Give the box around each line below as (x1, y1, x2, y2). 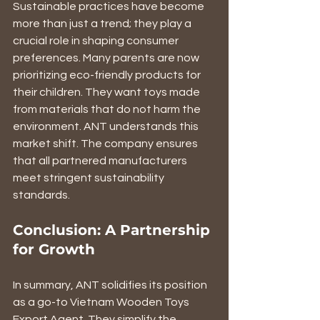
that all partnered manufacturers (13, 154, 189, 166)
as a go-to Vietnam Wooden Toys (13, 296, 191, 308)
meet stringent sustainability (13, 171, 166, 184)
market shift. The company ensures (13, 137, 200, 149)
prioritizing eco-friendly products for (13, 69, 203, 81)
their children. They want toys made (13, 86, 202, 98)
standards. (13, 189, 72, 201)
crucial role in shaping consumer (13, 34, 181, 46)
